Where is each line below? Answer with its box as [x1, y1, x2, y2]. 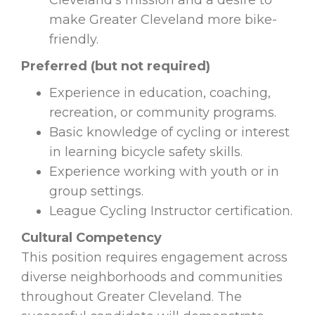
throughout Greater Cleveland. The [21, 289, 242, 305]
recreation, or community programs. [49, 105, 276, 121]
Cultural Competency [21, 230, 162, 246]
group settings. [49, 184, 143, 200]
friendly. [49, 32, 98, 48]
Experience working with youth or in [49, 164, 279, 180]
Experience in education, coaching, [49, 85, 271, 101]
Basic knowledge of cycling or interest [49, 124, 290, 141]
